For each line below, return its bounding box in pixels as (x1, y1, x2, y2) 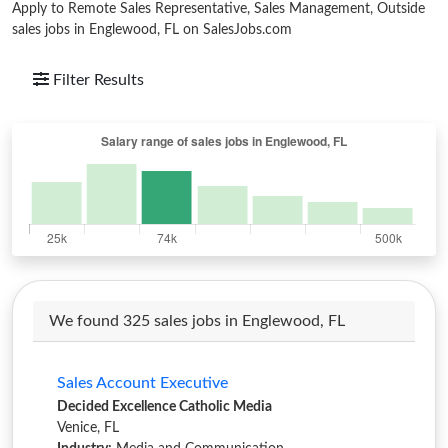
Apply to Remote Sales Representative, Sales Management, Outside (12, 2, 425, 16)
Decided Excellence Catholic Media (57, 400, 272, 414)
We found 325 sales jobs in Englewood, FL (49, 313, 345, 329)
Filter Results (53, 72, 144, 88)
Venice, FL (57, 421, 119, 435)
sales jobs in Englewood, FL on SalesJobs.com (12, 23, 292, 37)
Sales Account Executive (57, 375, 228, 391)
